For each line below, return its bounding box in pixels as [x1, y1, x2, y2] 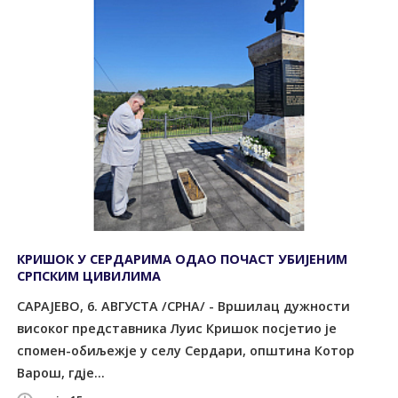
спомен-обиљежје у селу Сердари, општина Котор [17, 341, 355, 359]
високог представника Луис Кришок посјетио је [17, 319, 338, 337]
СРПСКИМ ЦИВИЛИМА [17, 267, 162, 285]
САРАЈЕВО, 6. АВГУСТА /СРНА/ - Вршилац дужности [17, 297, 351, 314]
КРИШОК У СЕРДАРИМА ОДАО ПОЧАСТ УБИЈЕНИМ [17, 251, 348, 268]
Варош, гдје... [17, 363, 106, 381]
